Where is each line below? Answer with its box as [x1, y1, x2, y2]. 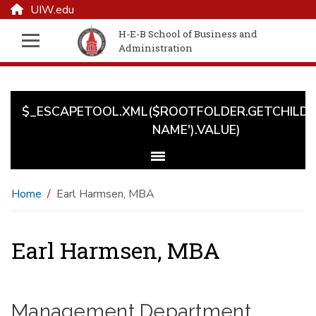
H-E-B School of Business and [119, 27, 258, 40]
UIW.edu [30, 2, 74, 18]
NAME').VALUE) [152, 121, 241, 138]
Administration [119, 41, 193, 54]
